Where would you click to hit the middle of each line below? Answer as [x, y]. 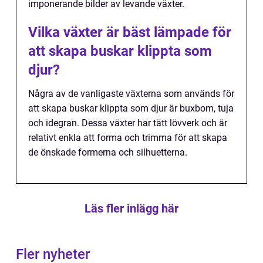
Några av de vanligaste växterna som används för [131, 93]
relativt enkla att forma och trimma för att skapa [128, 137]
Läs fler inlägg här [131, 208]
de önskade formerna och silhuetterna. [108, 152]
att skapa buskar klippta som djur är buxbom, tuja [131, 108]
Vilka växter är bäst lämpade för [130, 32]
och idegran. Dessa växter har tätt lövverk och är [128, 123]
